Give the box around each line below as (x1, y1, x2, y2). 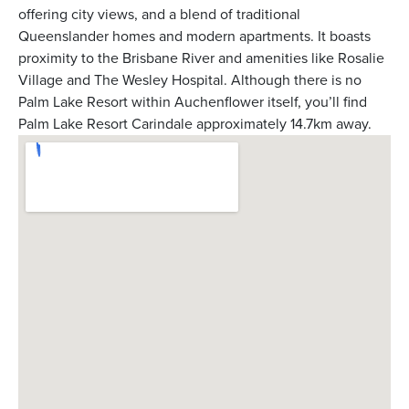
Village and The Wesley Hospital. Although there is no (18, 68, 362, 90)
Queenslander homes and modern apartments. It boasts (18, 25, 371, 47)
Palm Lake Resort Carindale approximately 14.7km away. (18, 112, 372, 134)
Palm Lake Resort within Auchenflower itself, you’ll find (18, 90, 367, 112)
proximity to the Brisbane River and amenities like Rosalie (18, 47, 384, 68)
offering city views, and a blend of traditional (18, 3, 300, 25)
